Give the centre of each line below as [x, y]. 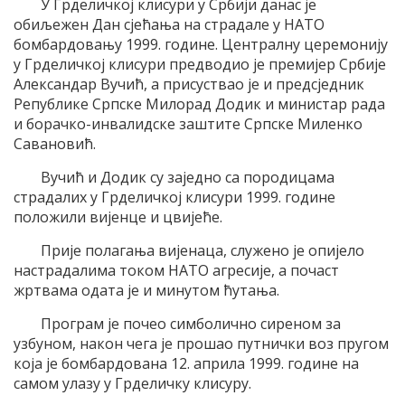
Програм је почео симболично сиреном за [191, 324]
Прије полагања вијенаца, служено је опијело [202, 251]
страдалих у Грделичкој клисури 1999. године [174, 198]
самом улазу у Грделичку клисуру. [132, 384]
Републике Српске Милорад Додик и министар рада [199, 104]
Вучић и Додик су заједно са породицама [188, 178]
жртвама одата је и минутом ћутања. [146, 291]
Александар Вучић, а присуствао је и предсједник [189, 85]
